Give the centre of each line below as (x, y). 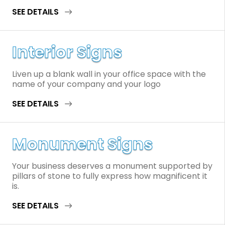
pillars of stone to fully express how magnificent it (110, 176)
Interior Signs (67, 52)
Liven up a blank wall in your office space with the (109, 74)
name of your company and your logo (86, 84)
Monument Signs (82, 144)
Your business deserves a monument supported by (112, 166)
